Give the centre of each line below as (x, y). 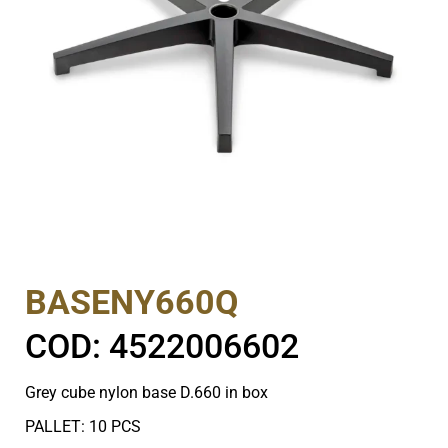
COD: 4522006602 (162, 346)
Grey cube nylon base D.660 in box (147, 393)
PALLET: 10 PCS (83, 427)
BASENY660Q (132, 302)
